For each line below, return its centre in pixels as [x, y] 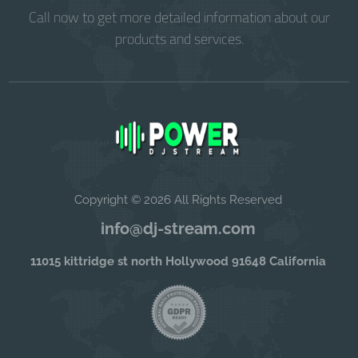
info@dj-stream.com [179, 228]
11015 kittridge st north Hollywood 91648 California [179, 261]
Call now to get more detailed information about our [179, 17]
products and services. [179, 38]
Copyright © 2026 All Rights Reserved [179, 199]
